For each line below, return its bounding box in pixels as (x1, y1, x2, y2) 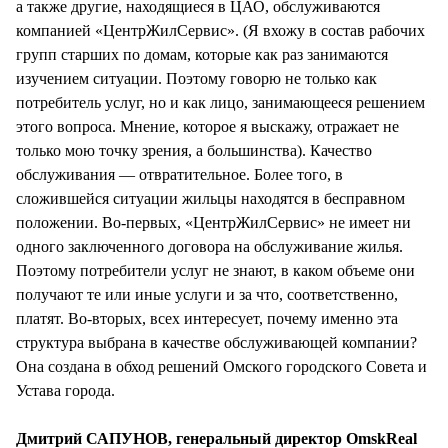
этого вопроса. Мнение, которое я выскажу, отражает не (16, 117, 399, 135)
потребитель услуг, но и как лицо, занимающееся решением (16, 93, 425, 111)
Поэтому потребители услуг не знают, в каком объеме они (16, 261, 415, 279)
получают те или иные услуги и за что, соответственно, (16, 285, 398, 303)
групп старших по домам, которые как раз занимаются (16, 45, 388, 63)
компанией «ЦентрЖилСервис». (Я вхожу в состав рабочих (16, 21, 425, 39)
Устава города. (16, 381, 115, 399)
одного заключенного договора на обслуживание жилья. (16, 237, 403, 255)
